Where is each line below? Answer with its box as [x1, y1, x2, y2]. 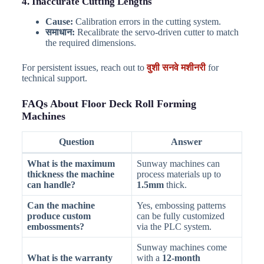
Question [59, 137, 95, 147]
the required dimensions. [45, 37, 136, 48]
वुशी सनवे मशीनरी [146, 62, 206, 72]
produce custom [27, 211, 91, 222]
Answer [171, 137, 203, 147]
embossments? [27, 222, 84, 232]
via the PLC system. [136, 222, 212, 232]
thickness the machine [27, 169, 114, 180]
